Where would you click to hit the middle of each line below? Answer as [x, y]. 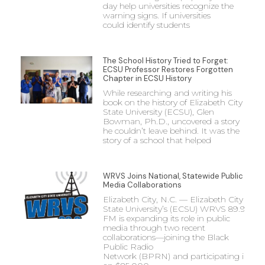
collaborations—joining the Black [166, 237]
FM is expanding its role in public [166, 218]
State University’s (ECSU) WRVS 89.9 [174, 209]
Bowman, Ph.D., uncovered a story [171, 121]
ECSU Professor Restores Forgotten [168, 69]
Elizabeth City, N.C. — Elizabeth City [173, 199]
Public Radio [128, 246]
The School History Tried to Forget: [165, 60]
